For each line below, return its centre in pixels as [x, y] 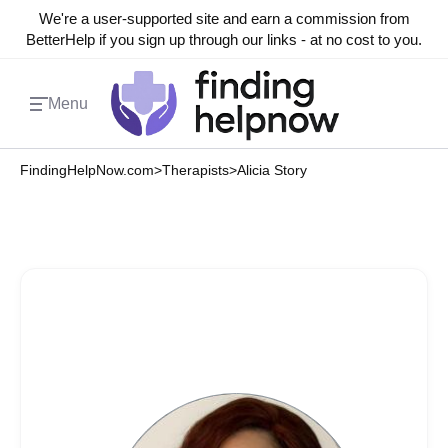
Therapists [195, 170]
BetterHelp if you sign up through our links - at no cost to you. [224, 39]
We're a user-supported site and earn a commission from [224, 18]
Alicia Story [272, 170]
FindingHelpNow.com [87, 170]
